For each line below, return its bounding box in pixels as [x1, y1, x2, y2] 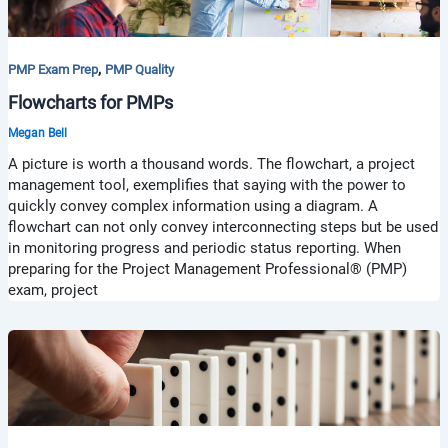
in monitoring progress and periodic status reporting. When [7, 239, 401, 258]
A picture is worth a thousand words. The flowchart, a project [7, 155, 415, 174]
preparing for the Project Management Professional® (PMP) [7, 260, 407, 279]
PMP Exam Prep [7, 61, 98, 77]
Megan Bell [7, 126, 67, 141]
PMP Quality [104, 61, 174, 77]
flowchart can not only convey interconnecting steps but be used [7, 218, 438, 237]
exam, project [7, 281, 98, 300]
